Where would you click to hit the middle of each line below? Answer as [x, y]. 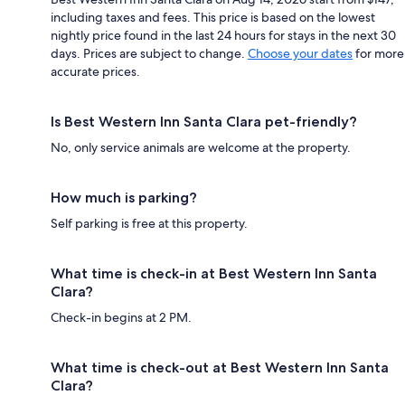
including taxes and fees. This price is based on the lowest [213, 18]
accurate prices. [95, 72]
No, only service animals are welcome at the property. [201, 148]
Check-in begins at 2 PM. [121, 318]
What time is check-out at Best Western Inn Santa [220, 368]
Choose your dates [300, 54]
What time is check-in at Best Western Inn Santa [214, 274]
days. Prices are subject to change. [149, 54]
